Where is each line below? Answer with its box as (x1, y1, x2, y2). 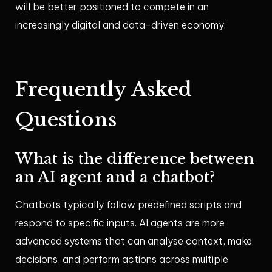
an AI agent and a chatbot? (15, 168, 215, 186)
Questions (15, 107, 117, 132)
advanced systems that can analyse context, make (15, 235, 252, 248)
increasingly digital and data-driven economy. (15, 19, 226, 32)
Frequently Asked (15, 77, 192, 102)
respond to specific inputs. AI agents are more (15, 217, 225, 229)
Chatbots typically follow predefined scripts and (15, 199, 242, 211)
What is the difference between (15, 150, 254, 168)
